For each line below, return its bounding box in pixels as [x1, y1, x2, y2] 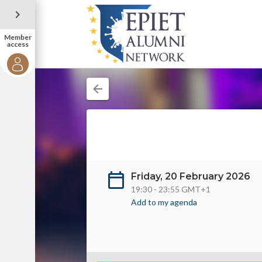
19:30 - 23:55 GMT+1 [131, 184, 211, 194]
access [6, 40, 29, 49]
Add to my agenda [131, 197, 197, 207]
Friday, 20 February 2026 [131, 171, 250, 182]
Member [4, 33, 32, 42]
